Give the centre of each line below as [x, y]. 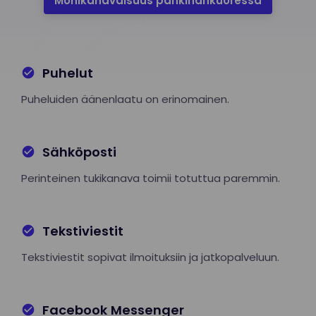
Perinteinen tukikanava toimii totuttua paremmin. [151, 178]
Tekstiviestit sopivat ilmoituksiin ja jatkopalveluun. [150, 257]
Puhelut [68, 73]
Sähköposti [79, 152]
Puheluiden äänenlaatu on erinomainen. [125, 99]
